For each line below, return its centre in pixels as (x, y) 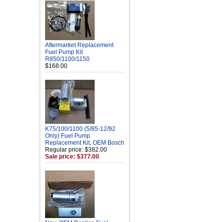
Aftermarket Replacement (79, 45)
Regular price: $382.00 (76, 150)
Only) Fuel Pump (68, 136)
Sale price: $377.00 (72, 157)
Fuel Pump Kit (64, 52)
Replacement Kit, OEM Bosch (85, 143)
